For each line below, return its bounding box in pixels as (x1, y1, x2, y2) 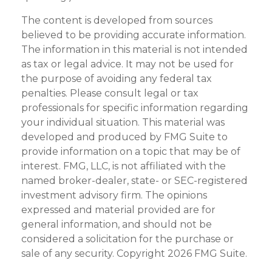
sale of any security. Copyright (21, 248, 168, 260)
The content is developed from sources (21, 15, 212, 27)
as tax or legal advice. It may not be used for (21, 58, 234, 70)
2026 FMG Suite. (168, 248, 247, 260)
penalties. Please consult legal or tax (21, 87, 199, 100)
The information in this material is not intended (21, 44, 248, 56)
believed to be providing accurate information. (21, 29, 246, 41)
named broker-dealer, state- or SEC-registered (21, 175, 248, 187)
